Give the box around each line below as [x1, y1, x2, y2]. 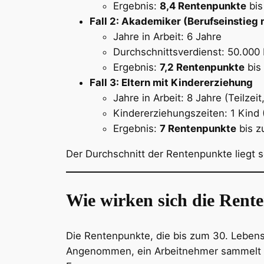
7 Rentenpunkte [160, 123, 236, 135]
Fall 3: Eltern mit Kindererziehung [90, 77, 253, 89]
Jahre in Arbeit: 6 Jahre [113, 31, 222, 43]
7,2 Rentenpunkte [160, 61, 245, 74]
